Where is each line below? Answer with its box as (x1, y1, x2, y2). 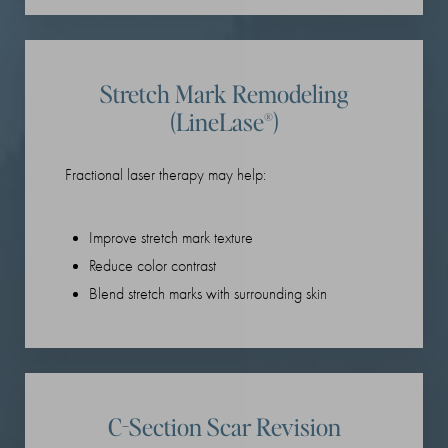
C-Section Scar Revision (107, 410, 341, 442)
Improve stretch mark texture (89, 228, 253, 247)
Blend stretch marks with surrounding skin (89, 284, 327, 303)
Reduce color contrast (89, 256, 216, 275)
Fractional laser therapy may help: (65, 165, 266, 184)
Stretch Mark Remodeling (100, 77, 348, 109)
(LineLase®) (169, 105, 279, 137)
